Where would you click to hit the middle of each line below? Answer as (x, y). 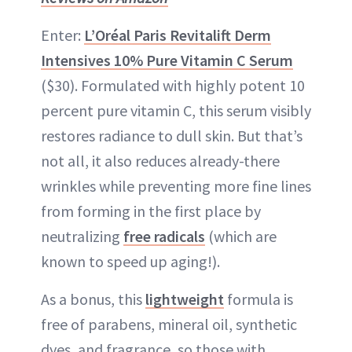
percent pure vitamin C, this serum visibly (176, 111)
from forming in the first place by (151, 211)
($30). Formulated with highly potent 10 (173, 86)
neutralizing (82, 236)
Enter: (62, 35)
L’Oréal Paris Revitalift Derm (178, 35)
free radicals (164, 236)
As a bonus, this (93, 299)
